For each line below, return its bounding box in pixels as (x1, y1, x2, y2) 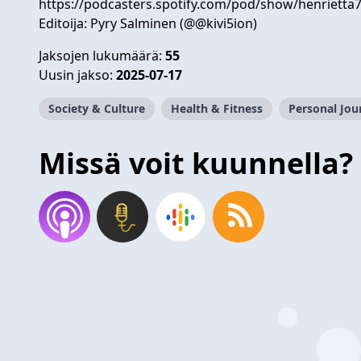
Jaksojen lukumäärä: (39, 46, 165, 64)
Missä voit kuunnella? (39, 143, 353, 183)
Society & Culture (48, 100, 145, 116)
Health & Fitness (171, 100, 263, 116)
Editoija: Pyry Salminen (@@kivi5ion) (39, 14, 257, 32)
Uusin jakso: (39, 65, 116, 84)
